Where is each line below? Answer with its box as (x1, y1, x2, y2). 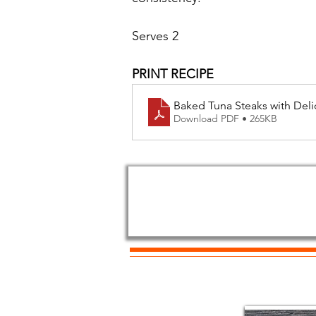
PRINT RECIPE (132, 66, 214, 82)
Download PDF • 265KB (174, 112, 277, 125)
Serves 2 (132, 28, 178, 44)
